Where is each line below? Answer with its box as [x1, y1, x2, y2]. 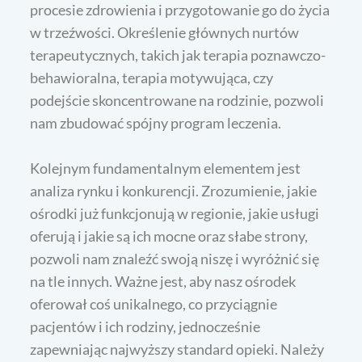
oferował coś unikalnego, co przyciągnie [30, 294, 278, 313]
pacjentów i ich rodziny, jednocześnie [30, 317, 261, 335]
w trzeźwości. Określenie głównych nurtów [30, 23, 300, 41]
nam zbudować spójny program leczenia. [30, 113, 282, 132]
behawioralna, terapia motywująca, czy [30, 68, 274, 86]
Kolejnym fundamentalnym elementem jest [30, 158, 301, 177]
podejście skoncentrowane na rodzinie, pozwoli [30, 90, 325, 109]
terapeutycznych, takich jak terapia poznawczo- [30, 45, 326, 64]
